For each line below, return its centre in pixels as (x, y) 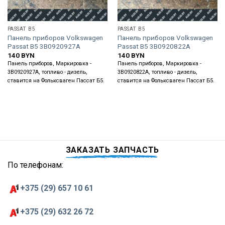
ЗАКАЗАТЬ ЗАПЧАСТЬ (113, 150)
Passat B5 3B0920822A (154, 46)
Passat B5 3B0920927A (44, 46)
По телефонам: (35, 165)
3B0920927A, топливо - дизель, (47, 72)
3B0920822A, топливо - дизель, (157, 72)
